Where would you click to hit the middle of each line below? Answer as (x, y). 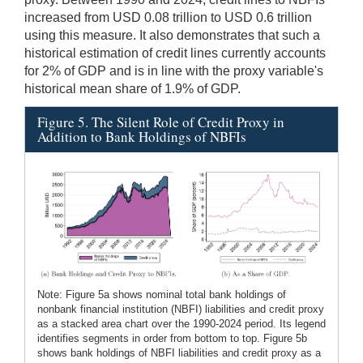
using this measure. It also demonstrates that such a (172, 35)
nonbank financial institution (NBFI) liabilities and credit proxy (181, 309)
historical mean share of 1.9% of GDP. (132, 88)
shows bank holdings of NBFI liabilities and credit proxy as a (179, 352)
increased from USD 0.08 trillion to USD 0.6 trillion (168, 17)
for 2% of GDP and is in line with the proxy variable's (174, 70)
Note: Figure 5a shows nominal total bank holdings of (162, 294)
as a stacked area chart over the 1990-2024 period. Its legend (181, 323)
